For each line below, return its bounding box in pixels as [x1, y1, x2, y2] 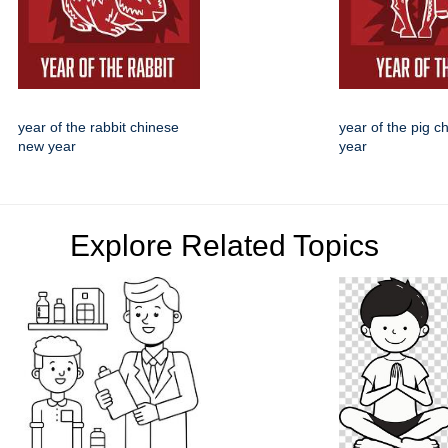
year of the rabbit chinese [18, 119, 179, 136]
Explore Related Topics [69, 229, 379, 263]
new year [18, 138, 76, 155]
